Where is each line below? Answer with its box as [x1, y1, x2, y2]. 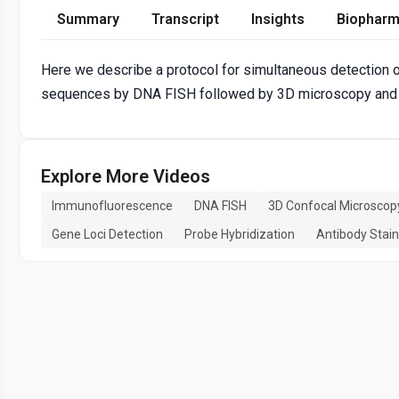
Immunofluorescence [52, 198, 173, 213]
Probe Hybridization [184, 226, 295, 241]
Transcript [151, 10, 219, 28]
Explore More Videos [41, 165, 210, 187]
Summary [57, 10, 119, 28]
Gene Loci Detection [52, 226, 163, 241]
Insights [251, 10, 305, 28]
